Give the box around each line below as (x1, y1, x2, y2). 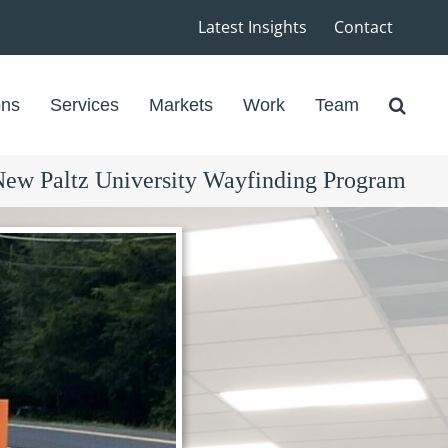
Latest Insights (198, 16, 307, 38)
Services (50, 94, 119, 115)
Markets (149, 94, 213, 115)
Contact (334, 16, 393, 38)
